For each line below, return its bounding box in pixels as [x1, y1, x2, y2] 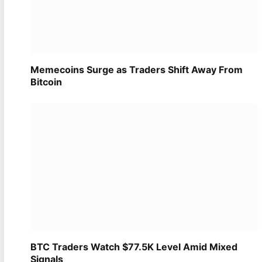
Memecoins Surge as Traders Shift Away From [30, 63, 243, 75]
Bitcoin [30, 75, 62, 88]
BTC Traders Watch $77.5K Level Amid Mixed [30, 240, 237, 253]
